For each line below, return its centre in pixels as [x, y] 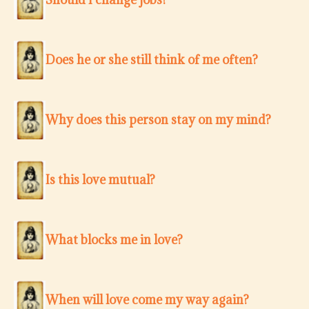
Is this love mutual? [100, 180]
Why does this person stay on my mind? [158, 120]
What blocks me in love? [114, 240]
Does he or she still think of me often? [152, 60]
